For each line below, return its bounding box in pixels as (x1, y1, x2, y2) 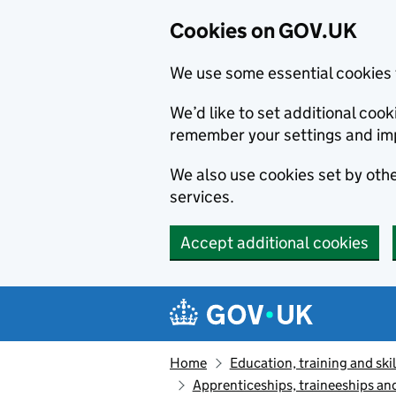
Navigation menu (173, 287, 340, 313)
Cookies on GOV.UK (170, 18, 357, 43)
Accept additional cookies (180, 232, 369, 253)
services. (170, 187, 234, 207)
